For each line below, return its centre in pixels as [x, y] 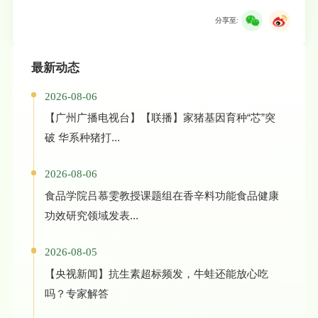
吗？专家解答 [76, 293]
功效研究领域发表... [91, 216]
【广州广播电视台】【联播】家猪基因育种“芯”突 [160, 118]
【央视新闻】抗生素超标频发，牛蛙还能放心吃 [156, 273]
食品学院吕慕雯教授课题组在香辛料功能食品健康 [161, 196]
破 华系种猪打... [82, 138]
